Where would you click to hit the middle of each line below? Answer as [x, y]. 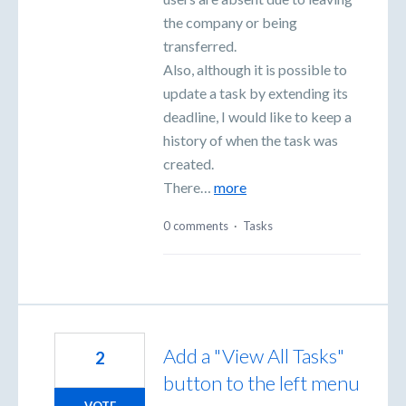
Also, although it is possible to [255, 69]
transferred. [200, 45]
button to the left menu [261, 383]
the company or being [230, 22]
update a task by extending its [256, 92]
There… [188, 187]
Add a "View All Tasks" [254, 356]
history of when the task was [251, 140]
